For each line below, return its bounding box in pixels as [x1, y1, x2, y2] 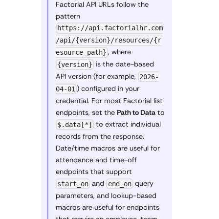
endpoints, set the [56, 108, 117, 117]
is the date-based [94, 60, 154, 69]
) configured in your [77, 84, 140, 93]
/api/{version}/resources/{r [56, 36, 161, 44]
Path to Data [117, 108, 155, 117]
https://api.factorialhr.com [57, 24, 163, 32]
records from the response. [56, 132, 144, 141]
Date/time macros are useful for [56, 144, 160, 153]
